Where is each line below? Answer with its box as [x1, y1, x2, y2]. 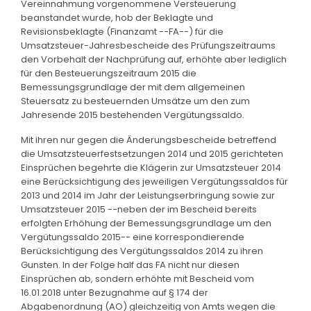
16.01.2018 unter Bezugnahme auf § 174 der [21, 285, 208, 299]
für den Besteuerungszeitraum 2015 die [21, 66, 196, 80]
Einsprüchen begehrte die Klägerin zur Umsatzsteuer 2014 [21, 160, 281, 174]
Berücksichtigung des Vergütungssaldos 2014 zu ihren [21, 244, 263, 258]
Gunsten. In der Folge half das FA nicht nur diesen [21, 258, 239, 271]
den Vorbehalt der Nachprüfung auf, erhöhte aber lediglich [21, 52, 287, 66]
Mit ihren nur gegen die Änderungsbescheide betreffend [21, 133, 276, 146]
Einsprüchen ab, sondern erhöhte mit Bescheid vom [21, 271, 254, 285]
